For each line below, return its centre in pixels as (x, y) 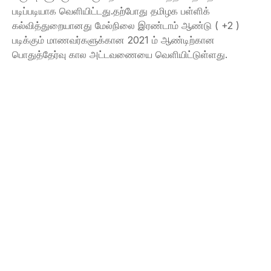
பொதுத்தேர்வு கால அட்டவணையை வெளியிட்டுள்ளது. (120, 54)
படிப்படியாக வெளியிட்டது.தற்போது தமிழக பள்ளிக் (111, 11)
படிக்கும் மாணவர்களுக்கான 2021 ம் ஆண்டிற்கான (113, 40)
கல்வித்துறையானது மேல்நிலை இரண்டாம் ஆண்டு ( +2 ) (126, 25)
